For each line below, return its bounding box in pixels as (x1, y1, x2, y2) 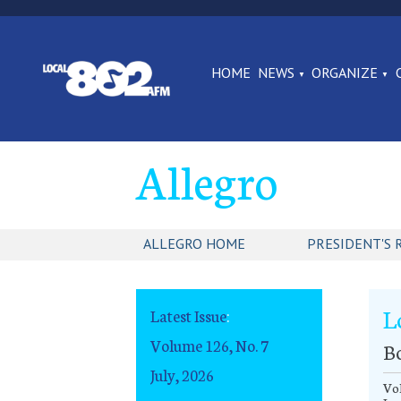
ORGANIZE (311, 64, 379, 81)
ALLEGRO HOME (143, 235, 245, 253)
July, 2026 (150, 363, 214, 386)
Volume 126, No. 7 (150, 333, 269, 356)
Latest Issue (150, 304, 226, 328)
